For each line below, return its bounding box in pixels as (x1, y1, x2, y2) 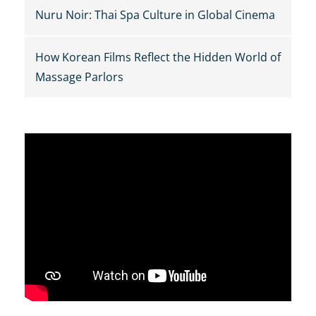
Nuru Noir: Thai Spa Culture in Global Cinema (35, 7, 275, 23)
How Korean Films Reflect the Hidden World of (35, 49, 281, 66)
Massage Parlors (35, 69, 123, 85)
